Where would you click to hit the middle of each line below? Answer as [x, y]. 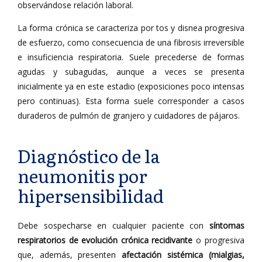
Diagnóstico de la [89, 156]
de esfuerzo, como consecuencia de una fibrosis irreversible [131, 42]
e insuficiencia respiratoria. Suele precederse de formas [131, 57]
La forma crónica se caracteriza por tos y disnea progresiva [131, 28]
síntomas [227, 225]
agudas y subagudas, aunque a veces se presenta [131, 72]
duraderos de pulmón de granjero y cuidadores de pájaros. [129, 116]
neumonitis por [82, 175]
